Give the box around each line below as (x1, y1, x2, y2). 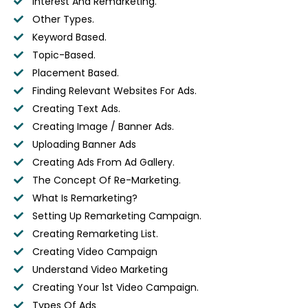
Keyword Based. (32, 30, 107, 44)
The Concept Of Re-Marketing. (32, 173, 181, 187)
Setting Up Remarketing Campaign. (32, 208, 201, 223)
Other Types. (32, 12, 94, 26)
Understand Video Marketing (32, 262, 168, 276)
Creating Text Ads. (32, 101, 120, 115)
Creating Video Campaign (32, 244, 157, 258)
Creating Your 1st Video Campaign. (32, 280, 199, 294)
